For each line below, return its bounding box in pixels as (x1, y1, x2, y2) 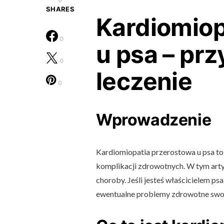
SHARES (46, 5, 74, 13)
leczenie (96, 66, 192, 96)
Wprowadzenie (96, 110, 211, 129)
